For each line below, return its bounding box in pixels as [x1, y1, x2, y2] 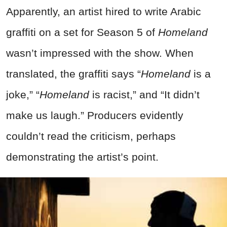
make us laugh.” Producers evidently [6, 109, 183, 121]
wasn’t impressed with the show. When [6, 47, 194, 59]
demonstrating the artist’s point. [6, 150, 159, 163]
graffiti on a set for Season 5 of [6, 26, 158, 38]
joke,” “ [6, 88, 40, 100]
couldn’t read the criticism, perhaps [6, 130, 176, 142]
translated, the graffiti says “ [6, 67, 141, 80]
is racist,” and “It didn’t [92, 88, 200, 100]
